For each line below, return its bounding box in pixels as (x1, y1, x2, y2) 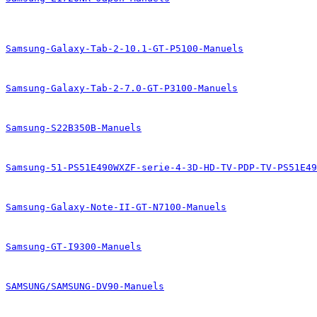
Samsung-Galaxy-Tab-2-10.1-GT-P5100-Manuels (6, 43, 243, 54)
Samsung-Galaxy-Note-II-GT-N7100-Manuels (6, 202, 226, 212)
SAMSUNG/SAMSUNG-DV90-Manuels (6, 281, 164, 292)
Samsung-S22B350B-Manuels (6, 122, 142, 133)
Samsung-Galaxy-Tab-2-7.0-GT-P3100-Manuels (6, 83, 238, 93)
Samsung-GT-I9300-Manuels (6, 241, 142, 252)
